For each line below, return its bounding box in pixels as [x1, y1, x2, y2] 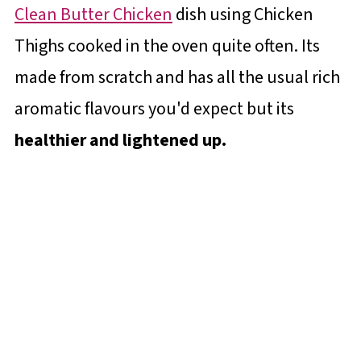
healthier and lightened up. [14, 127, 226, 153]
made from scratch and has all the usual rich [14, 64, 340, 90]
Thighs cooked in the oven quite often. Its [14, 32, 320, 59]
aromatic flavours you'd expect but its [14, 95, 294, 122]
